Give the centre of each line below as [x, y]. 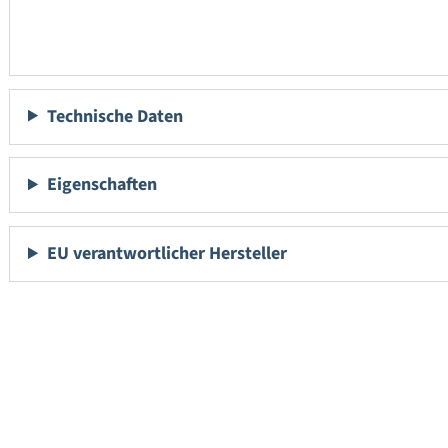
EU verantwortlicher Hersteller [167, 254]
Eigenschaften [102, 185]
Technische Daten [115, 116]
